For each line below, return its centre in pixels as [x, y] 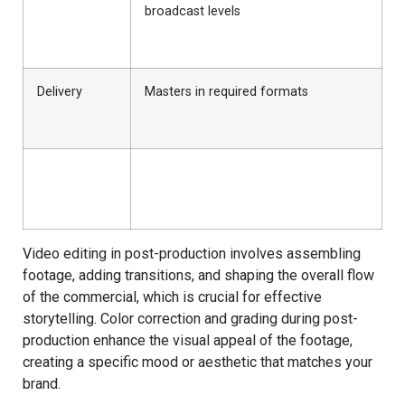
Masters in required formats [226, 92]
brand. [42, 384]
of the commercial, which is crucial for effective [172, 297]
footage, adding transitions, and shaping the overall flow [198, 276]
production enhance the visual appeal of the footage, [188, 341]
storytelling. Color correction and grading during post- [190, 319]
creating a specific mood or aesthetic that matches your [198, 363]
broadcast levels [193, 12]
